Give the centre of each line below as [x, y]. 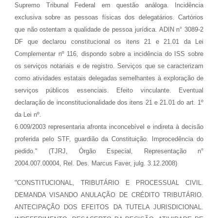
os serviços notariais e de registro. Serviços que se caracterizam [109, 66]
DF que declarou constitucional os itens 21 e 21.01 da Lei [109, 42]
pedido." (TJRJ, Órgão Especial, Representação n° [109, 151]
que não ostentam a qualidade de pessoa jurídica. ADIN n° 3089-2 [109, 29]
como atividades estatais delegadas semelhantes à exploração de [109, 78]
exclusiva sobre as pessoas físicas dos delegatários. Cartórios [109, 17]
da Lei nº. [28, 115]
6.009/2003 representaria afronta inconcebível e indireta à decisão [109, 127]
